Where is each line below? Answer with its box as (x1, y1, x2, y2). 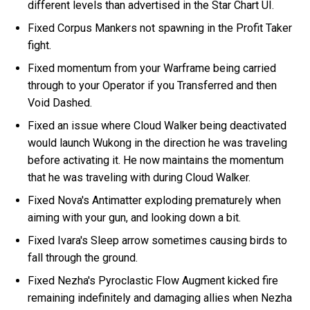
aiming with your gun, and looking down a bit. (28, 210, 241, 224)
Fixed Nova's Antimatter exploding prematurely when (28, 193, 282, 207)
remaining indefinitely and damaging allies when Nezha (28, 291, 293, 304)
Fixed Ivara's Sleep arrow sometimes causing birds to (28, 233, 288, 247)
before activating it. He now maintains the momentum (28, 153, 284, 167)
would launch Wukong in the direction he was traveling (28, 136, 288, 149)
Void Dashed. (28, 95, 93, 109)
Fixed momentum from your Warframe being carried (28, 61, 277, 75)
